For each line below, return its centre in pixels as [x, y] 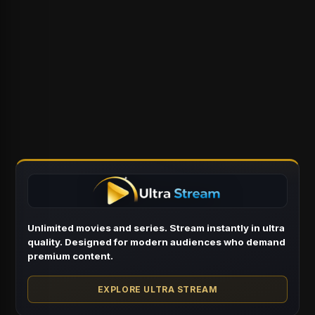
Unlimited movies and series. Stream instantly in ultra [156, 227]
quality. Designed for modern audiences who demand [157, 242]
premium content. [71, 256]
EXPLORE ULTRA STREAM [157, 289]
